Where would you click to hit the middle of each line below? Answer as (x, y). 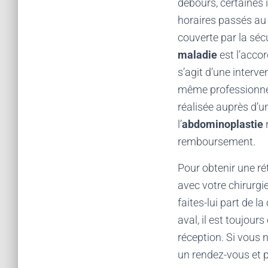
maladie (199, 55)
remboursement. (217, 141)
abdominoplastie (223, 124)
